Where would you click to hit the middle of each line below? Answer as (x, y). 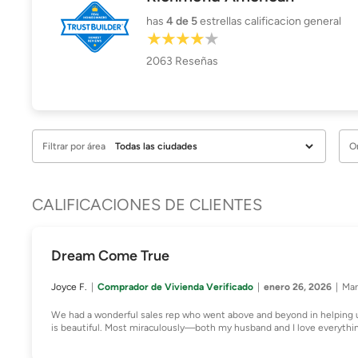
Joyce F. (69, 287)
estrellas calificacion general (271, 21)
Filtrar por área (74, 146)
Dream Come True (110, 256)
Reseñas (196, 61)
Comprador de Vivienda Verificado (175, 287)
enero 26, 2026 (298, 287)
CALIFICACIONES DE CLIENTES (147, 205)
